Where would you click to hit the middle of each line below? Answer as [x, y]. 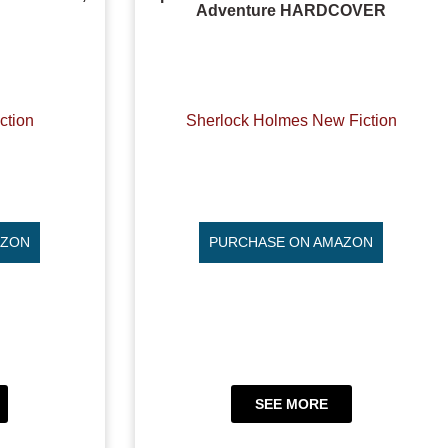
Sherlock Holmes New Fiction [291, 120]
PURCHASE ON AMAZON [291, 242]
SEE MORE [291, 403]
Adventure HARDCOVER [291, 11]
